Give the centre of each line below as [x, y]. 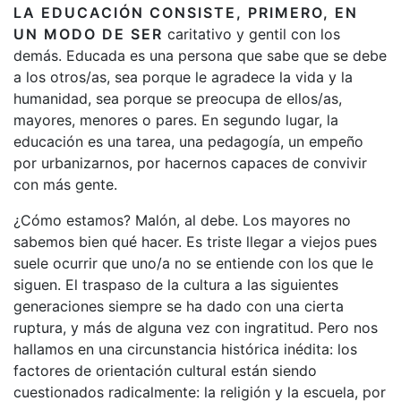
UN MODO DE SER [88, 34]
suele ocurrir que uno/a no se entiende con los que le [193, 263]
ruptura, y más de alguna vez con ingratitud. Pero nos [196, 327]
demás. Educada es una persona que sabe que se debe [200, 55]
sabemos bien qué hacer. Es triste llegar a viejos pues [195, 241]
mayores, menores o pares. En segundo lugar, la [176, 119]
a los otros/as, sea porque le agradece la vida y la [183, 77]
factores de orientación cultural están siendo [165, 370]
